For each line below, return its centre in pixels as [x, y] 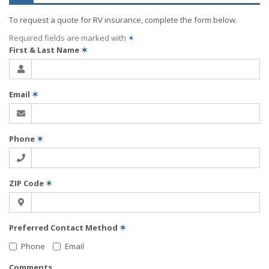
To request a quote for [51, 20]
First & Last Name [45, 50]
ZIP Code [27, 183]
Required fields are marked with [68, 38]
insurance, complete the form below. [170, 20]
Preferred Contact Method [64, 228]
